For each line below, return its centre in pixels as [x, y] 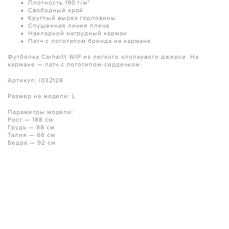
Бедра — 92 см [32, 143]
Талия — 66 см [31, 135]
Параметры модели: [41, 112]
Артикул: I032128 [36, 80]
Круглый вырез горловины [73, 18]
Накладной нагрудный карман [79, 33]
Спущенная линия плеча [70, 26]
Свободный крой [57, 10]
